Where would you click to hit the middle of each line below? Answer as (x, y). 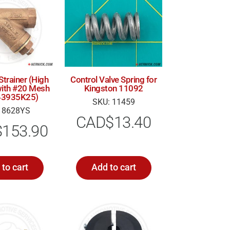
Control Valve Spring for (114, 80)
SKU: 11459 (113, 102)
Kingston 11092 (113, 89)
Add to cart (113, 167)
